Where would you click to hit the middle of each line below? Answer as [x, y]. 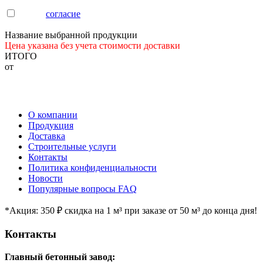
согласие [63, 14]
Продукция [51, 126]
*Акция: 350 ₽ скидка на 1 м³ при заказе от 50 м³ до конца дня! [131, 211]
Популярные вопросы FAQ [82, 189]
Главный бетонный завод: [60, 257]
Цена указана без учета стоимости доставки [92, 46]
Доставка [47, 136]
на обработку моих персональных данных [166, 14]
